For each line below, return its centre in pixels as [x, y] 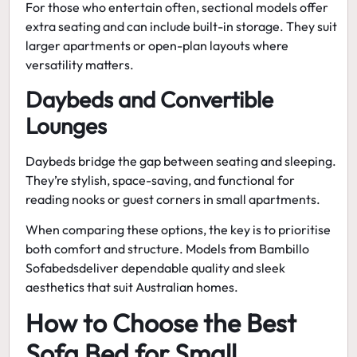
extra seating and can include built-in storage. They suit [182, 27]
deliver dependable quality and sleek [182, 268]
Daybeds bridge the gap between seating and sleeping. [181, 161]
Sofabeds [53, 268]
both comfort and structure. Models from [143, 249]
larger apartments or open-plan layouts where [157, 46]
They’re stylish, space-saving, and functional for [161, 180]
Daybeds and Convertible [150, 99]
